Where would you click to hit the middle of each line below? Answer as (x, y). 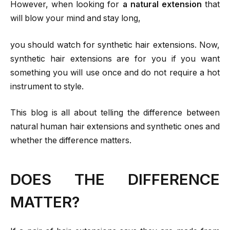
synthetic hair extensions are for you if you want (115, 59)
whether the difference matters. (71, 141)
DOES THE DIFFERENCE (115, 179)
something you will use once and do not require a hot (115, 72)
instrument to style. (47, 86)
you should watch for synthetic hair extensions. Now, (115, 45)
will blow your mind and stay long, (75, 18)
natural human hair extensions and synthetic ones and (115, 127)
